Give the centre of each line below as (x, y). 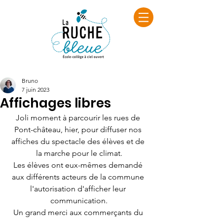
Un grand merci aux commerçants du (79, 212)
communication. (79, 201)
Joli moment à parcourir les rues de (79, 118)
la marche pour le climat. (79, 153)
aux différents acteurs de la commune (79, 177)
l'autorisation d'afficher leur (79, 189)
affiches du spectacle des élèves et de (79, 141)
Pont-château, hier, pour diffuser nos (79, 129)
